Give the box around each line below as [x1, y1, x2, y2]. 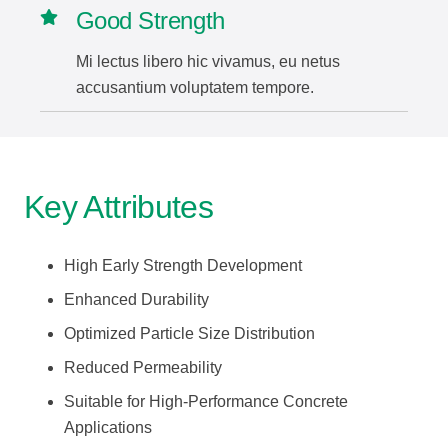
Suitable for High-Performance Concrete [64, 392, 348, 410]
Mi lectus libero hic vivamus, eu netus [75, 52, 340, 70]
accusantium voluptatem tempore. [75, 78, 314, 96]
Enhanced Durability [64, 290, 209, 308]
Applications [64, 418, 152, 436]
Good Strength [75, 6, 225, 34]
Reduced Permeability [64, 358, 222, 376]
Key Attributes [24, 188, 214, 225]
